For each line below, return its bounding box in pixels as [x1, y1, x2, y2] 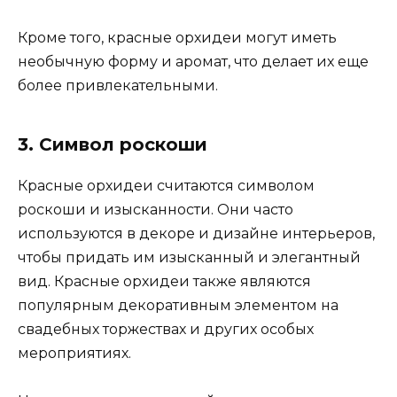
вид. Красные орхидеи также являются [18, 272, 311, 290]
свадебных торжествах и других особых [18, 320, 314, 338]
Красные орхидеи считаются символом [18, 176, 315, 194]
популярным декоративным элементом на [18, 296, 339, 314]
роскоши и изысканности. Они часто [18, 200, 293, 218]
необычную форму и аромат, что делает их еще [18, 52, 369, 70]
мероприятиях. [18, 344, 131, 362]
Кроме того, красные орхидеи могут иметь [18, 28, 337, 46]
